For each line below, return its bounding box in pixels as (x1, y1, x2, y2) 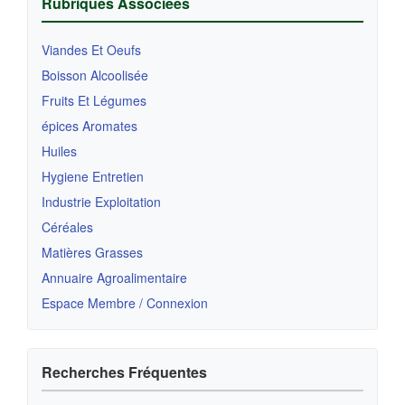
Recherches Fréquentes (42, 362, 207, 383)
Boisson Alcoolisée (42, 66, 148, 85)
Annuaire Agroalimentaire (42, 268, 187, 287)
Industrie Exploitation (42, 193, 161, 212)
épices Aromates (42, 117, 137, 136)
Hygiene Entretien (42, 167, 144, 186)
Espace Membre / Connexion (42, 294, 208, 313)
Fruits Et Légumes (42, 91, 146, 110)
